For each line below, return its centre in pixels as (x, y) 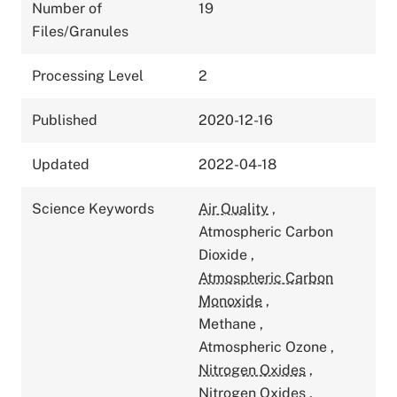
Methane (229, 323)
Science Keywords (93, 208)
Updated (61, 164)
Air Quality (234, 208)
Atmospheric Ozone (265, 346)
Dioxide (225, 254)
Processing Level (88, 75)
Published (65, 120)
